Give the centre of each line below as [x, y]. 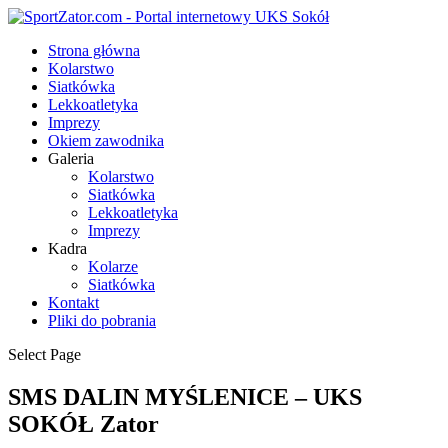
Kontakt [73, 302]
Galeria [71, 158]
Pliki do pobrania [102, 320]
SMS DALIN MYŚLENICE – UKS [185, 396]
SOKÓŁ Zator [83, 423]
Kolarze [113, 266]
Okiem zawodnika [106, 140]
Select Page [44, 354]
